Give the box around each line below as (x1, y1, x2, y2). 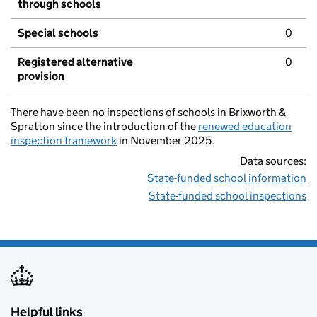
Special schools (18, 26, 98, 40)
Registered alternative (18, 55, 133, 69)
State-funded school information (147, 171, 306, 185)
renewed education (198, 120, 292, 134)
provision (18, 69, 64, 83)
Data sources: (240, 154, 306, 168)
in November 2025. (117, 134, 214, 148)
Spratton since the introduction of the (11, 120, 198, 134)
